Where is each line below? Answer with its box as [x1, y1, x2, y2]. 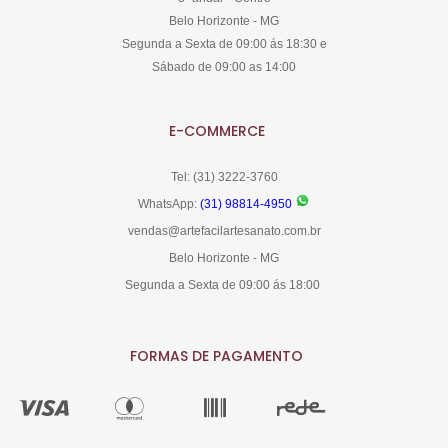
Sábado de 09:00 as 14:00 [152, 59, 296, 74]
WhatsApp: [138, 196, 200, 211]
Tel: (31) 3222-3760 [170, 169, 278, 184]
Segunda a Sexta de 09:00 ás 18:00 [125, 277, 323, 292]
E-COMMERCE [168, 121, 265, 142]
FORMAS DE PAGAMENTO [130, 346, 303, 367]
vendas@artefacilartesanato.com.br [127, 223, 321, 238]
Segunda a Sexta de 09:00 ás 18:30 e [121, 36, 327, 51]
